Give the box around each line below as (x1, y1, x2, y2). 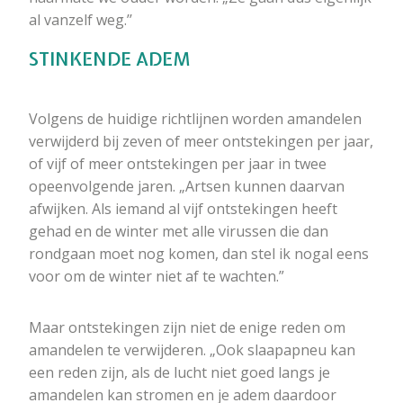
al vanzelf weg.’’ (29, 10, 132, 31)
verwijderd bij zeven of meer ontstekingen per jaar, (29, 131, 373, 152)
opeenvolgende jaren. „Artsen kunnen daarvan (29, 176, 345, 197)
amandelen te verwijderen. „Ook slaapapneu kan (29, 340, 355, 361)
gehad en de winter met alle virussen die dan (29, 221, 328, 242)
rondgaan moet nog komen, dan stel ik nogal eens (29, 244, 369, 264)
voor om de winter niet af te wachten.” (29, 266, 284, 287)
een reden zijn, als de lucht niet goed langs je (29, 363, 330, 383)
